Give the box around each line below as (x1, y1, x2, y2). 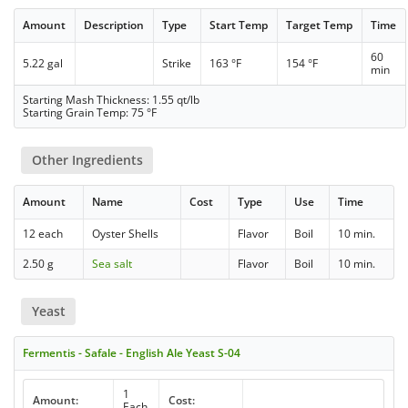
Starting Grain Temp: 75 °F (23, 104, 158, 120)
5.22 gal (23, 55, 64, 71)
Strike (162, 55, 192, 71)
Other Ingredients (31, 150, 143, 168)
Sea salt (92, 255, 133, 271)
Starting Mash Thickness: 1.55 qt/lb (23, 91, 200, 107)
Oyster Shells (92, 225, 159, 241)
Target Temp (286, 16, 353, 33)
